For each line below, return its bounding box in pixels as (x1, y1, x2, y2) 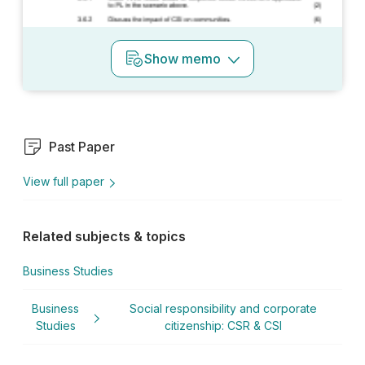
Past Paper (49, 138, 115, 155)
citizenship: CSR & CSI (165, 319, 283, 333)
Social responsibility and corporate (130, 301, 318, 316)
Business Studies (23, 264, 113, 279)
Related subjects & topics (23, 228, 186, 245)
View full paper (23, 174, 104, 189)
